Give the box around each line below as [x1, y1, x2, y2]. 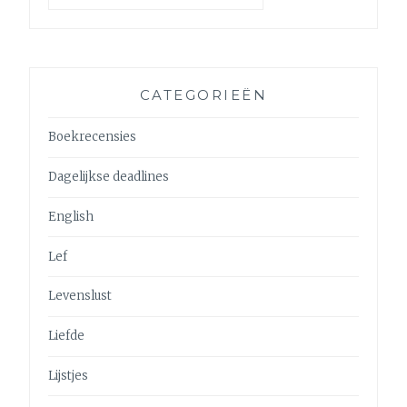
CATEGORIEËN [139, 85, 268, 104]
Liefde [48, 328, 85, 344]
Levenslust [48, 288, 113, 304]
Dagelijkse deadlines [48, 169, 170, 185]
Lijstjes [48, 368, 89, 384]
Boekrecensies [48, 129, 137, 145]
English [48, 208, 94, 224]
